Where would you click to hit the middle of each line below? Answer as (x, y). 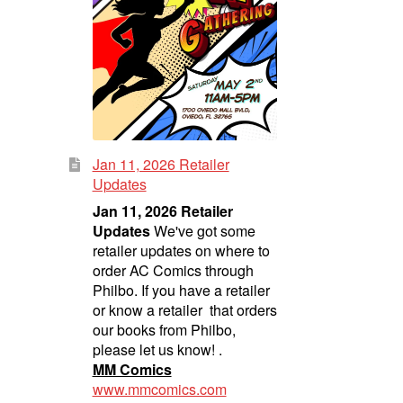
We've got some (202, 230)
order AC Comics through (173, 270)
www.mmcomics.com (159, 389)
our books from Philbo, (164, 329)
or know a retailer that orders (184, 309)
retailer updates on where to (181, 250)
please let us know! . (157, 349)
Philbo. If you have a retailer (181, 290)
